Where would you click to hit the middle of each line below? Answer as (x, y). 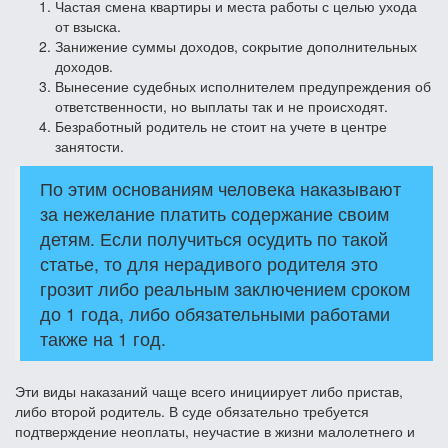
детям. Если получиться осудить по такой (214, 238)
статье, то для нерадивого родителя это (209, 263)
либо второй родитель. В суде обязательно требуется (192, 410)
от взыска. (88, 25)
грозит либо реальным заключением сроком (225, 288)
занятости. (89, 145)
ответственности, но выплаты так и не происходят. (221, 105)
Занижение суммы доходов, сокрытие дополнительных (236, 45)
